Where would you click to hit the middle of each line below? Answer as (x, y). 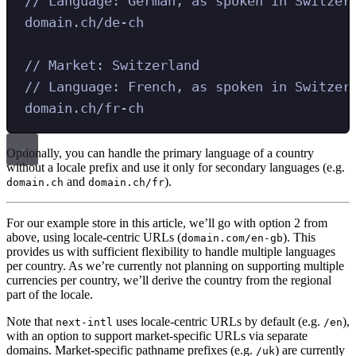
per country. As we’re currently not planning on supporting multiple (175, 265)
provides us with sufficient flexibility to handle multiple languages (171, 251)
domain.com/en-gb (232, 238)
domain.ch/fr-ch (85, 108)
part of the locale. (50, 294)
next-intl (84, 322)
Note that (31, 321)
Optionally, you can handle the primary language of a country (160, 153)
